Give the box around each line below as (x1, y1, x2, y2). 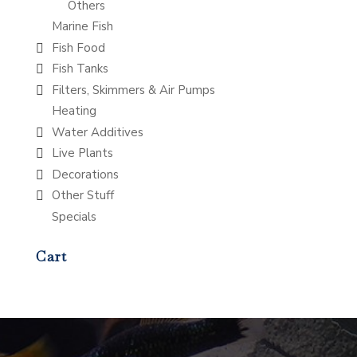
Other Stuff (51, 187, 114, 204)
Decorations (51, 166, 119, 182)
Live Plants (51, 145, 113, 162)
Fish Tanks (51, 61, 108, 77)
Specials (51, 208, 96, 225)
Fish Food (51, 39, 105, 56)
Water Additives (51, 124, 143, 140)
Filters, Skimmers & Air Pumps (51, 81, 215, 98)
